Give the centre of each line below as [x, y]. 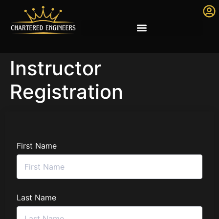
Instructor [55, 68]
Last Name [36, 197]
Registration [66, 92]
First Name [37, 146]
